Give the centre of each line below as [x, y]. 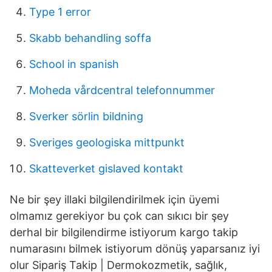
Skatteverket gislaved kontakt [106, 168]
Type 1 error [60, 12]
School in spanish [74, 64]
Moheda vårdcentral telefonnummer [122, 90]
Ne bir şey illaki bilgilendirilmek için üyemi [114, 199]
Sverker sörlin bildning [86, 116]
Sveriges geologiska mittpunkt [107, 142]
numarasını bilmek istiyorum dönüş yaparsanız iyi [135, 249]
